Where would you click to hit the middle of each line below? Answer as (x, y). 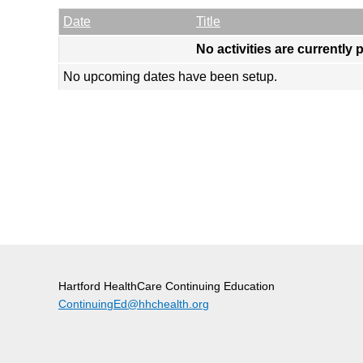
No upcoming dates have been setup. (170, 77)
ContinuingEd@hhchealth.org (134, 304)
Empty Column (205, 21)
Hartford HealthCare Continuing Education (167, 286)
